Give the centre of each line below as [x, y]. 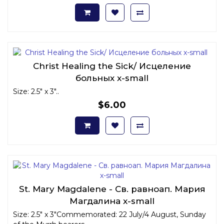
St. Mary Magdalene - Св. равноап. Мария [112, 189]
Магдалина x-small [112, 201]
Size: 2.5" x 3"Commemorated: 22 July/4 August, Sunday [109, 214]
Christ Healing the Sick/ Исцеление [112, 66]
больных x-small [112, 78]
